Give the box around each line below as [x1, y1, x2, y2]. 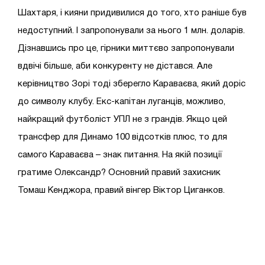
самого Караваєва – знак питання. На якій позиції [18, 150, 222, 159]
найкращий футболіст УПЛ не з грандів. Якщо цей [18, 115, 227, 124]
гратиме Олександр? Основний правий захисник [18, 168, 221, 177]
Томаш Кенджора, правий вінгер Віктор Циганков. [18, 186, 225, 195]
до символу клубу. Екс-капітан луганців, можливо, [18, 97, 225, 106]
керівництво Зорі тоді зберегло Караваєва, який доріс [18, 79, 245, 88]
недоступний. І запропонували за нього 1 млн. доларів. [18, 26, 245, 35]
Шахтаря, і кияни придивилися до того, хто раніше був [18, 8, 247, 17]
